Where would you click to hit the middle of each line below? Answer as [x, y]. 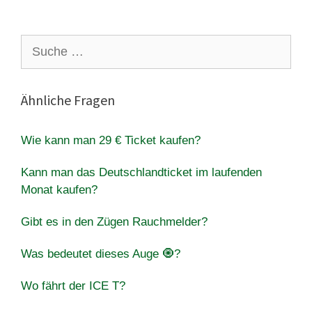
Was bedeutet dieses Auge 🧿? [101, 253]
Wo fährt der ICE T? [73, 286]
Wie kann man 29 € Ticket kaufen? [111, 140]
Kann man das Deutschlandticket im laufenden [141, 172]
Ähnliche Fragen [68, 100]
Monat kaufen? [59, 189]
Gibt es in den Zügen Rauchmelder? [114, 221]
